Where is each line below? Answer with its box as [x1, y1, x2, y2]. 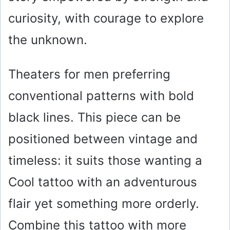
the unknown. [8, 32, 87, 48]
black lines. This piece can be [8, 110, 181, 125]
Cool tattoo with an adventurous [8, 175, 197, 190]
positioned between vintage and [8, 131, 198, 147]
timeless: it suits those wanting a [8, 153, 202, 168]
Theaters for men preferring [8, 67, 170, 82]
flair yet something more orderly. [8, 196, 199, 212]
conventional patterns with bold [8, 88, 194, 104]
